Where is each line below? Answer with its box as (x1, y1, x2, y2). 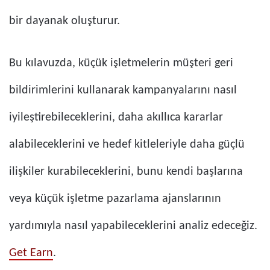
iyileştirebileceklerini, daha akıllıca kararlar (9, 111, 223, 124)
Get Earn (9, 247, 53, 260)
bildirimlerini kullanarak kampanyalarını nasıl (9, 84, 237, 97)
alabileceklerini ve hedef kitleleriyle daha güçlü (9, 139, 245, 151)
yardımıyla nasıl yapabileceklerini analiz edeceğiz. (9, 220, 257, 233)
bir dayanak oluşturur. (9, 15, 120, 28)
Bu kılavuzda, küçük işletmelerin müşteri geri (9, 57, 233, 70)
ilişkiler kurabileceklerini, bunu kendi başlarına (9, 166, 243, 178)
